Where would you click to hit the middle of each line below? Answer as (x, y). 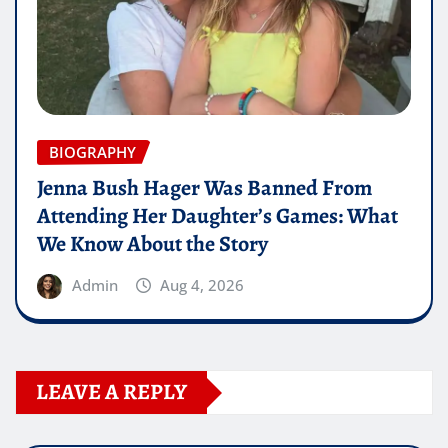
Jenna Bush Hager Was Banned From (204, 188)
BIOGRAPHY (92, 151)
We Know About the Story (152, 244)
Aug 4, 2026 (202, 285)
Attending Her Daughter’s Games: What (217, 216)
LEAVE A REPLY (111, 392)
